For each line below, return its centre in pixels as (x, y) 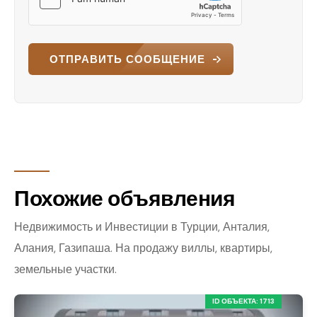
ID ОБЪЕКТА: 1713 (243, 301)
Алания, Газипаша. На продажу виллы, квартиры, (143, 248)
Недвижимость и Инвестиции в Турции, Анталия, (142, 227)
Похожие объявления (125, 199)
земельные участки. (65, 270)
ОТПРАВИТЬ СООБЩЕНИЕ (127, 59)
